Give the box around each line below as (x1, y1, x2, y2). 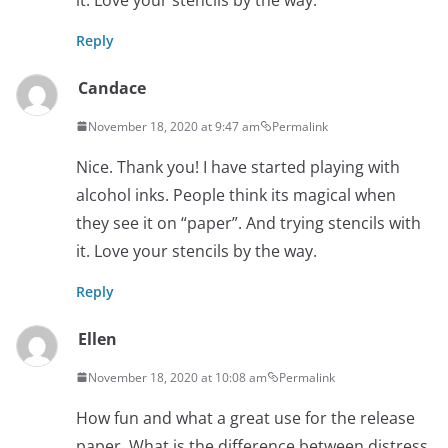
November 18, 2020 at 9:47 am (88, 117, 260, 135)
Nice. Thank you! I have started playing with (76, 155, 400, 178)
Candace (78, 76, 146, 99)
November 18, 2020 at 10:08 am (88, 368, 267, 386)
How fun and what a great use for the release (76, 406, 415, 429)
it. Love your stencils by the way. (76, 239, 317, 262)
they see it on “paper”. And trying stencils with (76, 211, 421, 234)
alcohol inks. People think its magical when (76, 183, 396, 206)
